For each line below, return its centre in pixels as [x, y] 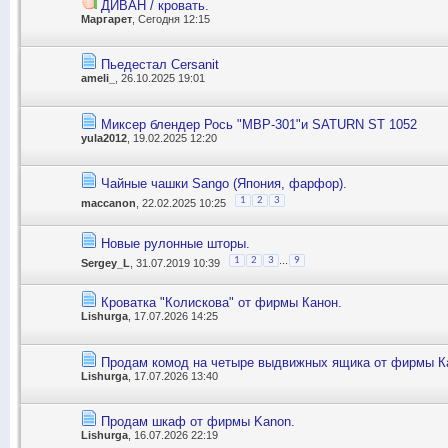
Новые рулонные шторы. [175, 243]
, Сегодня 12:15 [171, 18]
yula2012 [104, 137]
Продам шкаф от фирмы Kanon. [198, 422]
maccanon [108, 203]
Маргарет [106, 18]
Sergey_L [105, 262]
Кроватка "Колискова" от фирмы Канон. [221, 303]
